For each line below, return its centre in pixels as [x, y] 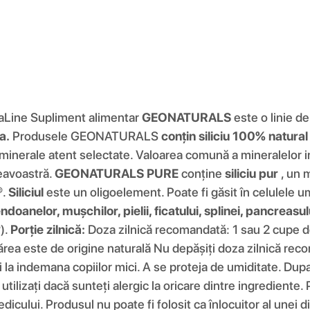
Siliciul [26, 192]
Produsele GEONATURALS [85, 136]
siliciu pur [252, 173]
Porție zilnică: [48, 229]
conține [202, 173]
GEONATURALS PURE [117, 173]
